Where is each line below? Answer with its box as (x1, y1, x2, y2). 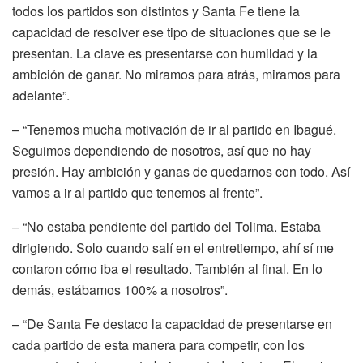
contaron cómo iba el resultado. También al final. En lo (12, 258, 322, 278)
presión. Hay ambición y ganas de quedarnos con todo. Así (12, 161, 350, 181)
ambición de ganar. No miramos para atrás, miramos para (12, 64, 340, 83)
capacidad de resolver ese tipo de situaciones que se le (12, 22, 331, 41)
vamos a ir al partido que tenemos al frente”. (12, 182, 263, 202)
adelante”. (12, 85, 70, 105)
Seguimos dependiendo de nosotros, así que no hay (12, 140, 311, 160)
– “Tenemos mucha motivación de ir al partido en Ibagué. (12, 119, 336, 139)
